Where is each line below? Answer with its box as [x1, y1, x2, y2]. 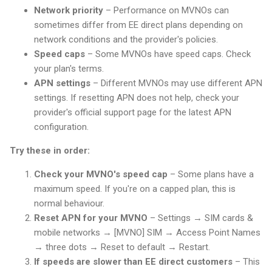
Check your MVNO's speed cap [34, 168, 168, 180]
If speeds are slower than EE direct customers [34, 256, 233, 267]
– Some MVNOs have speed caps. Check [85, 48, 251, 59]
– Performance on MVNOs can [103, 4, 229, 16]
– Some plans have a [168, 168, 254, 180]
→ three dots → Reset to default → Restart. [34, 241, 210, 253]
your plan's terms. [34, 63, 104, 74]
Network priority [34, 4, 103, 16]
